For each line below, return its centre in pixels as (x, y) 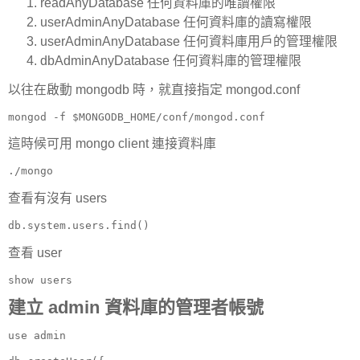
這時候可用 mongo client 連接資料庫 (112, 144)
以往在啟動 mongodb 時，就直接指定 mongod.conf (154, 89)
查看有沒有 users (57, 198)
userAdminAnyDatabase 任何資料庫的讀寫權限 (176, 22)
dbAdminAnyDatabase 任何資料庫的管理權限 (171, 60)
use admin (37, 336)
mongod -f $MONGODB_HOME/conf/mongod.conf (137, 117)
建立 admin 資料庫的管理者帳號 (136, 308)
